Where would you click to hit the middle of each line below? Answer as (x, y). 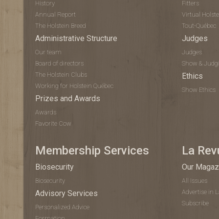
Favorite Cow (53, 123)
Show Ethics (199, 90)
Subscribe (195, 203)
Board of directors (59, 63)
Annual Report (55, 14)
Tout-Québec (199, 26)
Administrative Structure (76, 38)
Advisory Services (66, 193)
